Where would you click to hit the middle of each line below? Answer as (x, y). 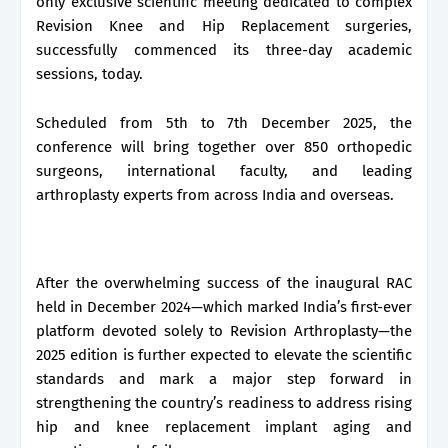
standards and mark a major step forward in (224, 378)
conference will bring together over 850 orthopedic (224, 146)
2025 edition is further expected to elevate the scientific (224, 354)
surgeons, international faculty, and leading (224, 170)
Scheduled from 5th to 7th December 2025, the (224, 122)
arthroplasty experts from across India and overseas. (217, 194)
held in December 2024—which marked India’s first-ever (224, 306)
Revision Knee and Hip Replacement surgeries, (224, 25)
